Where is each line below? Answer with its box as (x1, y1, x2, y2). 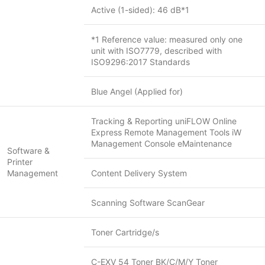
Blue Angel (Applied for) (91, 86, 183, 96)
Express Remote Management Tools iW (91, 127, 241, 137)
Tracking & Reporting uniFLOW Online (91, 116, 237, 126)
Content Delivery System (91, 168, 187, 178)
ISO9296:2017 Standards (91, 57, 190, 67)
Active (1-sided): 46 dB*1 (91, 5, 189, 15)
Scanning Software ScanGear (91, 198, 205, 208)
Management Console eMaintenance (91, 138, 232, 148)
